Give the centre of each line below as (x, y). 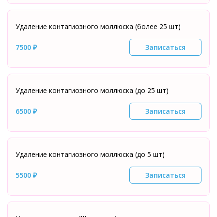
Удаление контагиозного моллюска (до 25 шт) (92, 90)
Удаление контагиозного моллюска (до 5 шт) (90, 154)
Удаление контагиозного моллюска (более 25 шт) (98, 26)
